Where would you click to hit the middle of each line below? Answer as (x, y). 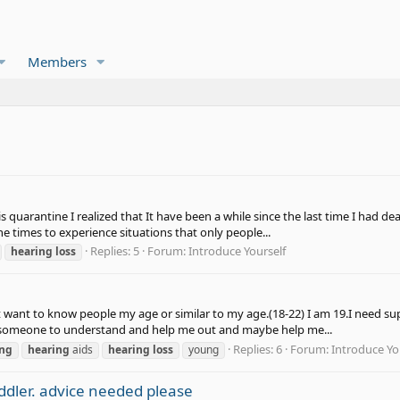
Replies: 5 (115, 250)
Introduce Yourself (237, 250)
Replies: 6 (258, 349)
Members (57, 62)
